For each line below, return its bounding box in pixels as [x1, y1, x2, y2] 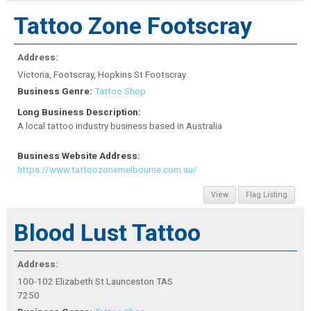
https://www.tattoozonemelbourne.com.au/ [17, 163, 197, 175]
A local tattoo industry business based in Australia [17, 120, 222, 132]
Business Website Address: [17, 149, 140, 161]
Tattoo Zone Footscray [14, 12, 252, 40]
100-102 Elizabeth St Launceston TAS [17, 275, 173, 287]
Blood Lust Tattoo [14, 218, 201, 246]
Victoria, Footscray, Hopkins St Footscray [17, 69, 186, 81]
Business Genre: [17, 85, 92, 97]
